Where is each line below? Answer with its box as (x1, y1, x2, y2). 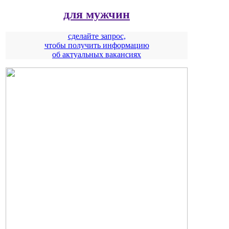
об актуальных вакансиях (52, 50, 141, 59)
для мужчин (63, 7, 130, 21)
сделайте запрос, (67, 31, 126, 40)
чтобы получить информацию (44, 40, 149, 50)
